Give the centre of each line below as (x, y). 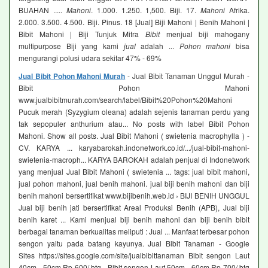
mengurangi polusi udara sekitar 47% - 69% (90, 58)
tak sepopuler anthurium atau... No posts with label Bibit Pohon (134, 124)
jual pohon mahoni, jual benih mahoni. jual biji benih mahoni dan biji (134, 184)
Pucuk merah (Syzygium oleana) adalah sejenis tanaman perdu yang (134, 112)
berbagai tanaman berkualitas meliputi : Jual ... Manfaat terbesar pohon (134, 232)
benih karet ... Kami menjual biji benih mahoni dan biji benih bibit (134, 220)
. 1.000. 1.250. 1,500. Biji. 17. (146, 10)
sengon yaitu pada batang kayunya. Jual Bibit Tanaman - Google (134, 243)
